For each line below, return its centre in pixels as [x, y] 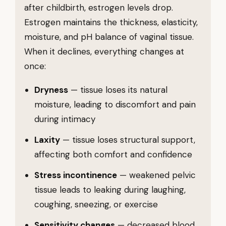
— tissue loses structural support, [128, 140]
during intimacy [65, 119]
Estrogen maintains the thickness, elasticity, [111, 22]
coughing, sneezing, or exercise [96, 204]
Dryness [51, 90]
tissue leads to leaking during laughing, [110, 190]
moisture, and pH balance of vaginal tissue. [109, 37]
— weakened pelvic [156, 175]
